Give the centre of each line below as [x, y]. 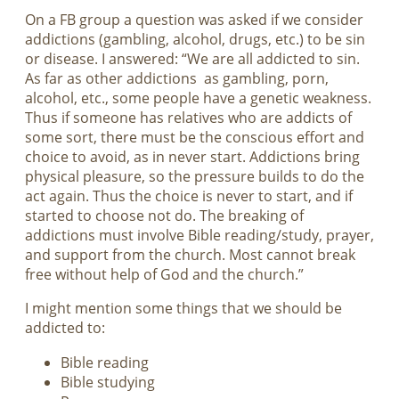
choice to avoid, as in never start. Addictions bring [192, 157]
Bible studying [108, 382]
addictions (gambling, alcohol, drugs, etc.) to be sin [195, 40]
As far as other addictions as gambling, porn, [177, 79]
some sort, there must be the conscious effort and [195, 138]
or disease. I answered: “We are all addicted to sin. [192, 59]
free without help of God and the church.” [164, 275]
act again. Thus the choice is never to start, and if [189, 196]
